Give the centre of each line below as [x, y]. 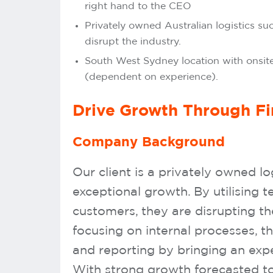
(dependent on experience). [151, 77]
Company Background [149, 142]
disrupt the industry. [133, 41]
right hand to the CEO [138, 6]
